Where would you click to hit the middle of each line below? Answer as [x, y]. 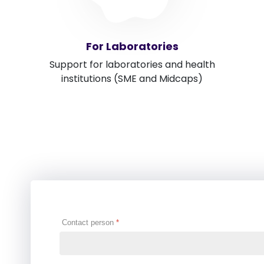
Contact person [89, 223]
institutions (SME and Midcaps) [132, 79]
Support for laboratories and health [132, 65]
